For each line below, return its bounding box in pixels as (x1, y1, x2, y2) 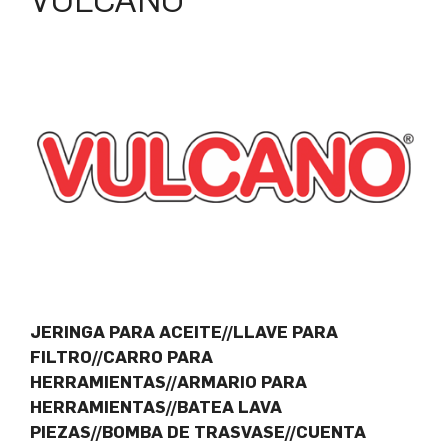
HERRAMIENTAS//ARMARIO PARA (30, 371, 307, 392)
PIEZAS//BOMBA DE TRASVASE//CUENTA (30, 421, 366, 442)
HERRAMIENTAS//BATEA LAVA (30, 396, 282, 417)
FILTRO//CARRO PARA (30, 346, 213, 367)
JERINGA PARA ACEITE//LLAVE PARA (30, 321, 338, 342)
